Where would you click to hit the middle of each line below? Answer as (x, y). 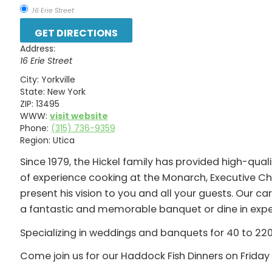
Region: (35, 140)
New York (66, 91)
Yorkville (58, 79)
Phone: (34, 128)
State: (32, 91)
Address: (37, 49)
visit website (79, 116)
